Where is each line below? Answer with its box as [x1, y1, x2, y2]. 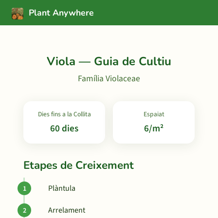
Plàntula [48, 183, 75, 194]
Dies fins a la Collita [37, 109, 91, 119]
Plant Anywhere [26, 7, 94, 18]
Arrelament [48, 205, 85, 216]
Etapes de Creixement [23, 158, 134, 173]
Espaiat [143, 109, 164, 119]
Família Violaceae [78, 73, 140, 85]
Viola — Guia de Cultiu [47, 54, 171, 69]
